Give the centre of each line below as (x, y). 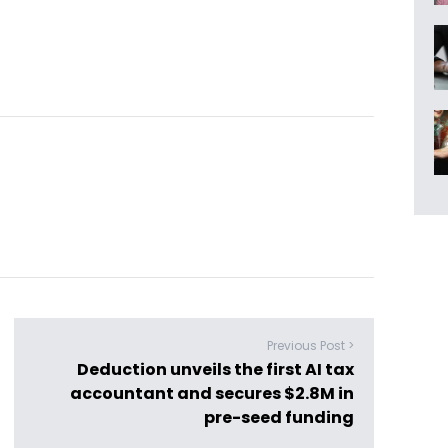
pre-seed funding (279, 417)
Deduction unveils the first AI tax (215, 369)
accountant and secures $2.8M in (212, 393)
